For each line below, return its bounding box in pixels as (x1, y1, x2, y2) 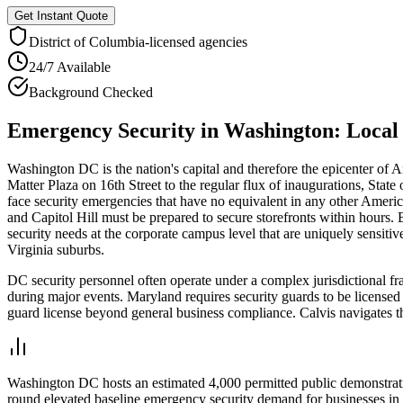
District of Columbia (29, 33, 145, 49)
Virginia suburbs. (7, 241, 104, 257)
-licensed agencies (145, 33, 247, 49)
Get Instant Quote (14, 8, 108, 22)
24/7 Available (29, 58, 111, 75)
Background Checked (29, 84, 153, 100)
